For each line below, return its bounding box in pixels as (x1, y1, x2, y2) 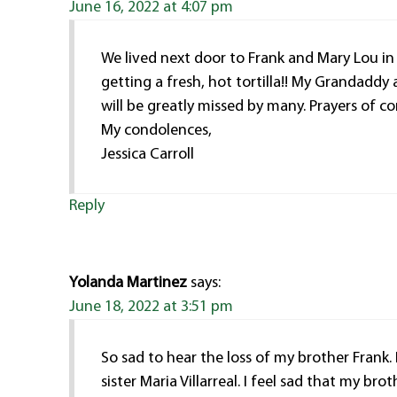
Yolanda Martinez (69, 274, 188, 292)
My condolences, (101, 121, 213, 139)
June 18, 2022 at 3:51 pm (69, 298, 234, 315)
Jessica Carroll (101, 145, 195, 163)
